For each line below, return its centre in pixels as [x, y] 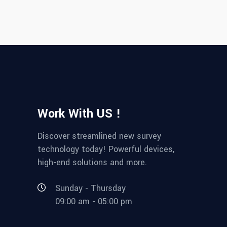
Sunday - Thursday [90, 188]
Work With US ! [79, 114]
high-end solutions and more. [92, 162]
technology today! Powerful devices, [106, 149]
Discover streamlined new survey [99, 136]
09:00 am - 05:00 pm [94, 202]
